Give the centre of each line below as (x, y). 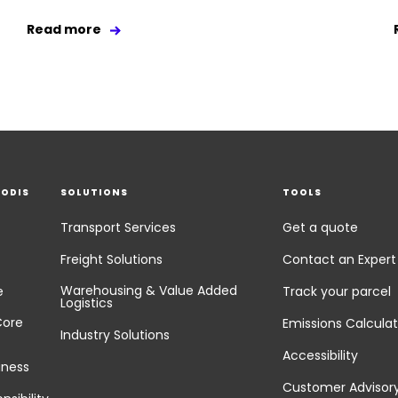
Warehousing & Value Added (149, 291)
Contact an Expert (339, 260)
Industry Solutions (115, 335)
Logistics (87, 303)
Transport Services (119, 228)
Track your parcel (336, 292)
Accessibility (320, 356)
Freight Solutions (112, 260)
